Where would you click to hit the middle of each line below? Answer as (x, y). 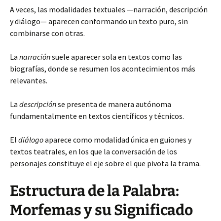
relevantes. (29, 80)
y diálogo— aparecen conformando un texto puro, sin (99, 21)
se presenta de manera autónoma (114, 104)
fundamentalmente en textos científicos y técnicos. (97, 116)
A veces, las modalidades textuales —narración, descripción (109, 9)
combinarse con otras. (47, 33)
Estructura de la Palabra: (94, 191)
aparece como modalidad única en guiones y (117, 140)
